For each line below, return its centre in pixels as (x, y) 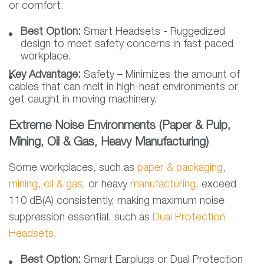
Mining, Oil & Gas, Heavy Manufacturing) (109, 143)
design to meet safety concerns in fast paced (127, 44)
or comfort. (36, 6)
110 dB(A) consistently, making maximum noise (117, 201)
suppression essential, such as (81, 218)
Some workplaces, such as (73, 168)
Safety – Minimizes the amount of (162, 75)
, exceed (216, 185)
